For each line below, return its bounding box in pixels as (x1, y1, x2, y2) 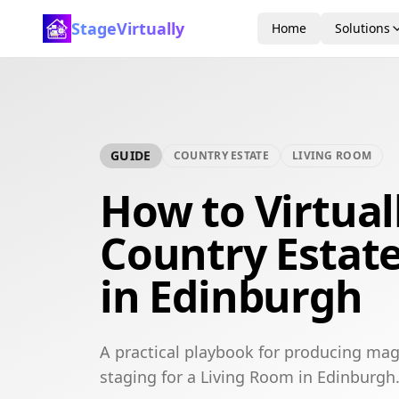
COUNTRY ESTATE (173, 148, 269, 163)
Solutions (335, 20, 390, 37)
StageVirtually (71, 18, 184, 39)
